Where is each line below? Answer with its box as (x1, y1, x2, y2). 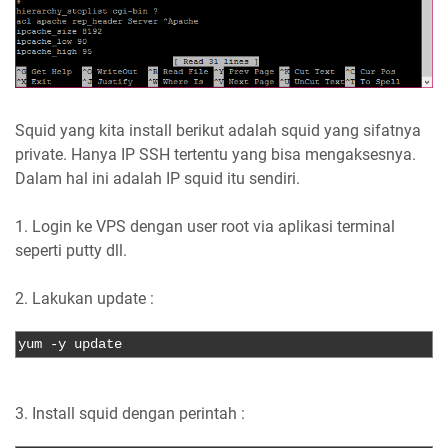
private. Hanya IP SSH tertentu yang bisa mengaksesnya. (15, 145, 416, 165)
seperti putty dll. (15, 241, 127, 261)
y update (58, 336, 122, 353)
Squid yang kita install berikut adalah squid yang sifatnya (15, 121, 421, 141)
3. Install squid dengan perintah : (15, 404, 245, 424)
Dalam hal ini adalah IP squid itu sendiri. (15, 169, 300, 189)
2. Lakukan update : (15, 289, 154, 309)
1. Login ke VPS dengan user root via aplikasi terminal (15, 217, 395, 237)
